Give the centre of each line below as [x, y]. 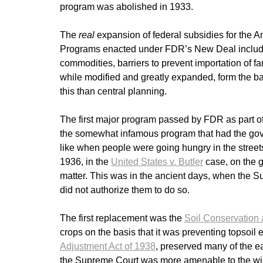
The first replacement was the [122, 218]
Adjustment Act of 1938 [108, 247]
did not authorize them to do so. [126, 190]
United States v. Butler [157, 162]
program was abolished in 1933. [128, 7]
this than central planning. [114, 92]
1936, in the [85, 162]
